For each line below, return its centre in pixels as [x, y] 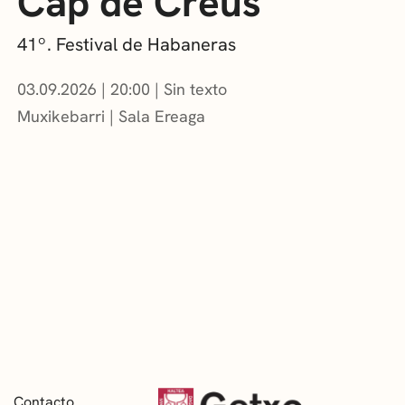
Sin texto [196, 89]
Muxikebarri [61, 116]
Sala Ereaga [162, 116]
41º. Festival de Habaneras [127, 44]
